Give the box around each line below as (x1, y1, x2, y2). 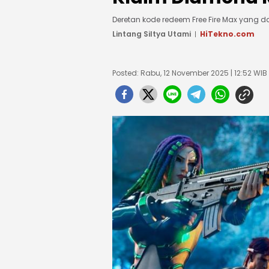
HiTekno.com (200, 29, 255, 39)
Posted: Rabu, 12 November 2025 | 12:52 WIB (112, 68, 267, 78)
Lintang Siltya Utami (112, 29, 191, 39)
